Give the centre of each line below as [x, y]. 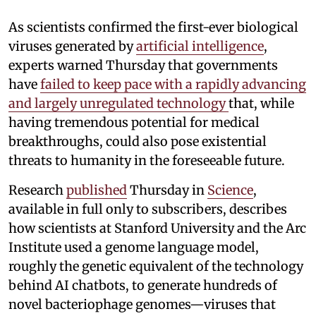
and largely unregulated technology [119, 104]
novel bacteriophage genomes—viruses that [142, 305]
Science [230, 190]
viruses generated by [72, 47]
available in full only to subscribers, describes [148, 209]
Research [37, 190]
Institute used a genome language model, [134, 248]
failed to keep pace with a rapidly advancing [173, 85]
